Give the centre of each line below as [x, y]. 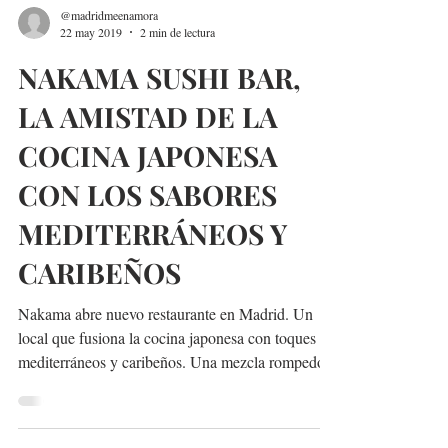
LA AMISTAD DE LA [148, 156]
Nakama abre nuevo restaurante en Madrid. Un [165, 353]
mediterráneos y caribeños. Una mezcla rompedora [177, 401]
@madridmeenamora [109, 54]
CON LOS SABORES [147, 234]
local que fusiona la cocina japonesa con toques [167, 377]
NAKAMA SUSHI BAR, [159, 117]
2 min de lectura [177, 72]
